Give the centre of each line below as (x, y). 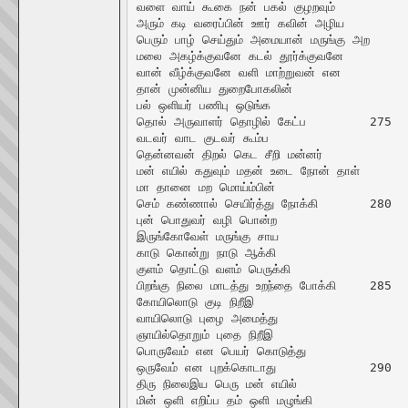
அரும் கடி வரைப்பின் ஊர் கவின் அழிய (240, 23)
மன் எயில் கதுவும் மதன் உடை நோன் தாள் (248, 170)
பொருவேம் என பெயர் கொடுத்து (221, 351)
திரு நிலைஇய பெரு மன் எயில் (216, 383)
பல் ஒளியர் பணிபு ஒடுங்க (203, 105)
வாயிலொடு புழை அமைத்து (207, 318)
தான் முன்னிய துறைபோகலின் (214, 88)
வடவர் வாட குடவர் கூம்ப (202, 138)
